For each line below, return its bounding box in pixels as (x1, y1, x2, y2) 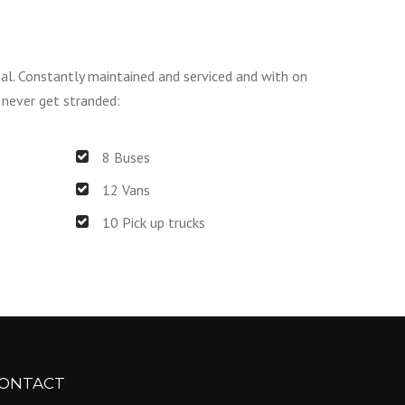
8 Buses (101, 147, 150, 166)
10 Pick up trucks (101, 212, 205, 231)
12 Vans (101, 180, 150, 199)
